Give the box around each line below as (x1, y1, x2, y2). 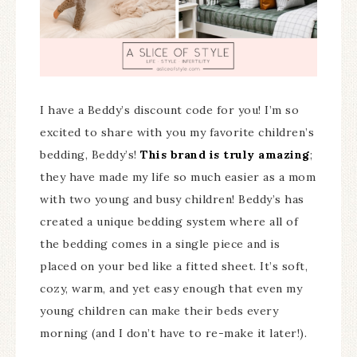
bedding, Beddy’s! (40, 147, 140, 163)
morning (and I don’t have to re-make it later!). (40, 326, 307, 341)
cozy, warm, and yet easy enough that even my (40, 281, 302, 296)
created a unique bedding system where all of (40, 214, 298, 229)
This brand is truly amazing (140, 147, 310, 163)
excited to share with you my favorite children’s (40, 125, 314, 140)
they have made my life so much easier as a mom (40, 170, 316, 185)
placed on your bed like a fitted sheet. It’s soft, (40, 259, 308, 274)
